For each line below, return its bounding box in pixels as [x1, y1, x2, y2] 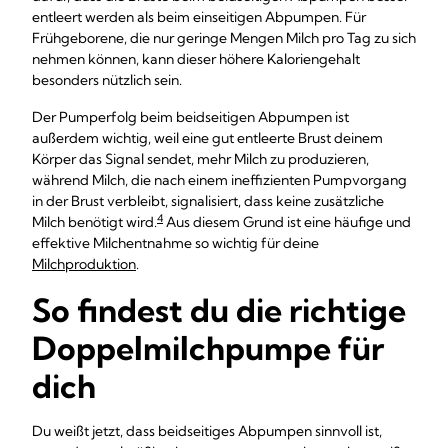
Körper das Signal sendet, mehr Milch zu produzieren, [32, 150, 369, 168]
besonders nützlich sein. [32, 71, 182, 89]
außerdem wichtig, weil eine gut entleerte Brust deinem [32, 129, 383, 147]
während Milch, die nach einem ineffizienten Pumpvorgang [32, 171, 407, 189]
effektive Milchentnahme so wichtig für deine [32, 234, 319, 252]
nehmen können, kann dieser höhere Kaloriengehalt [32, 50, 360, 68]
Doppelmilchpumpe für [32, 328, 384, 368]
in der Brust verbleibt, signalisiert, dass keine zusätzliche [32, 192, 384, 210]
